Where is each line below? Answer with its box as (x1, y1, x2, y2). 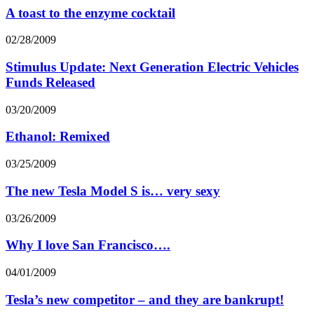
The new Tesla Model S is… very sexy (6, 183, 220, 198)
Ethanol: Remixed (6, 129, 110, 144)
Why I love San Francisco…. (6, 238, 170, 253)
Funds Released (6, 74, 95, 90)
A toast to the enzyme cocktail (6, 5, 175, 20)
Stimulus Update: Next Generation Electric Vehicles (6, 59, 299, 74)
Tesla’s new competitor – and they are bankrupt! (6, 292, 284, 307)
